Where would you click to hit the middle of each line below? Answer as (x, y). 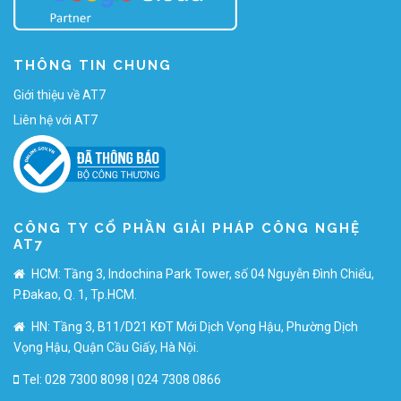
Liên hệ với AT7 (55, 120)
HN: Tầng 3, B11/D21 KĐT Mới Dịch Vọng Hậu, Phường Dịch (193, 326)
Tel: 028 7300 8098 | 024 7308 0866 (122, 379)
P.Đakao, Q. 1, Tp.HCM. (75, 294)
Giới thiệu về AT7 (60, 95)
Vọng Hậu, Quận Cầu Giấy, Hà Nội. (106, 347)
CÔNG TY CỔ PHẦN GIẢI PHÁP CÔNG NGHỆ (187, 228)
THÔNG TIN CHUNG (93, 66)
